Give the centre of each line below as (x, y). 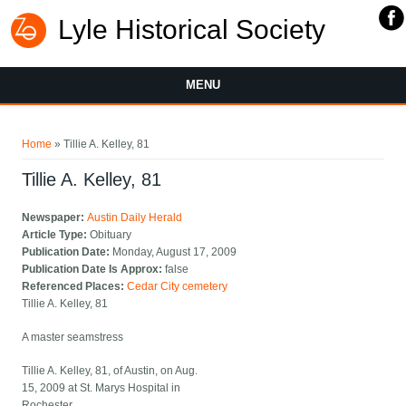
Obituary (111, 235)
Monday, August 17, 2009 (175, 252)
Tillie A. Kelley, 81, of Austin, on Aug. (110, 371)
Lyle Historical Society (192, 29)
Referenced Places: (75, 287)
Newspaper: (55, 218)
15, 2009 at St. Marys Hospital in (101, 388)
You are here (65, 131)
